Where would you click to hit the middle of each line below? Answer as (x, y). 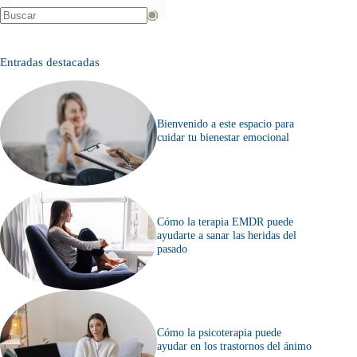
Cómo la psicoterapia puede (220, 333)
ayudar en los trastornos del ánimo (235, 346)
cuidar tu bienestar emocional (224, 137)
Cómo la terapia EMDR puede (226, 221)
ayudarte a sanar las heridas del (227, 235)
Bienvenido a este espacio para (226, 123)
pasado (173, 248)
